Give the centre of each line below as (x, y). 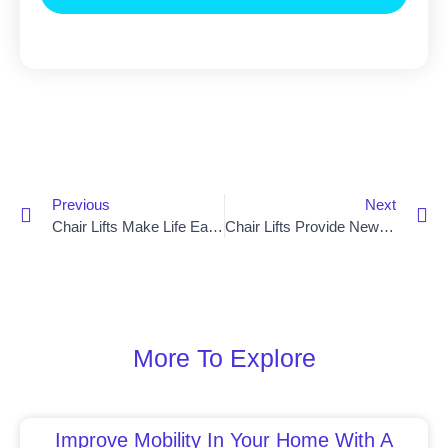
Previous (81, 204)
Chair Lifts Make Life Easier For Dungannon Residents (215, 226)
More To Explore (224, 357)
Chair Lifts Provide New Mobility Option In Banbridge (386, 226)
